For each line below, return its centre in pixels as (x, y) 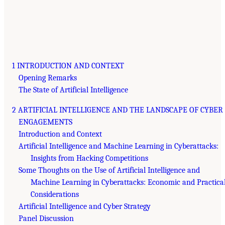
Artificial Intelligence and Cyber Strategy (84, 207)
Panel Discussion (46, 219)
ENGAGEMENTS (45, 122)
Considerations (54, 195)
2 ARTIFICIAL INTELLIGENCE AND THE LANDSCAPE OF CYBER (118, 110)
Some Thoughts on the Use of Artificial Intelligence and (109, 171)
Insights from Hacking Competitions (89, 158)
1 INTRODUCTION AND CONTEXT (68, 66)
